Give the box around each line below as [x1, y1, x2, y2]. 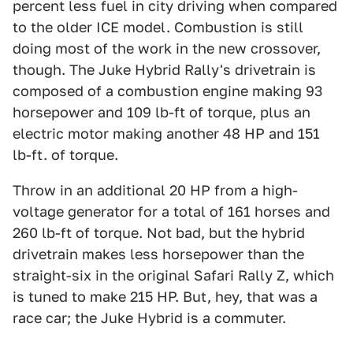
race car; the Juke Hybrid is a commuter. [13, 310, 286, 327]
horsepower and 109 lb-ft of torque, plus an [13, 104, 310, 121]
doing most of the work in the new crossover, [13, 40, 321, 58]
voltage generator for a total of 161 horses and [13, 203, 330, 221]
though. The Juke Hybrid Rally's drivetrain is [13, 61, 316, 79]
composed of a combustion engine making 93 [13, 83, 323, 100]
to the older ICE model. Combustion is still [13, 19, 303, 36]
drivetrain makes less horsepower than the [13, 246, 304, 263]
